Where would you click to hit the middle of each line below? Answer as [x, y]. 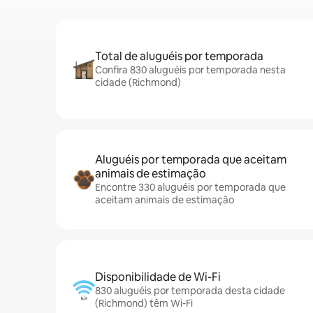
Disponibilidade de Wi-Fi [158, 277]
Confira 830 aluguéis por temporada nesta [190, 70]
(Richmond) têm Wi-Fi [144, 303]
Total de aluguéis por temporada [179, 56]
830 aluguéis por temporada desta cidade [190, 291]
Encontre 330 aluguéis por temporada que [190, 187]
